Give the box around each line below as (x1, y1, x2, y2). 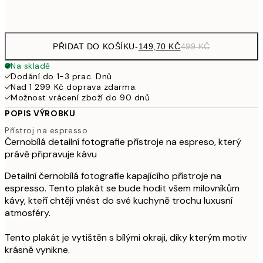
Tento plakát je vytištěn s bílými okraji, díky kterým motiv (5, 231, 247, 244)
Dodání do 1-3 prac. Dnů (11, 70, 112, 82)
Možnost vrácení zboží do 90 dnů (11, 92, 150, 103)
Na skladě (11, 60, 51, 71)
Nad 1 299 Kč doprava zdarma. (11, 81, 137, 92)
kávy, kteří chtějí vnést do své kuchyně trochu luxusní (5, 194, 232, 207)
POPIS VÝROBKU (5, 107, 76, 119)
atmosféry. (5, 207, 50, 220)
